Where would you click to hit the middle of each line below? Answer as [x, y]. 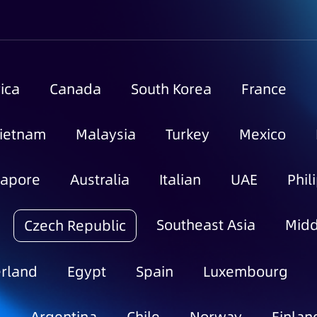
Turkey [188, 134]
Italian [180, 180]
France [264, 89]
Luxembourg [246, 272]
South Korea [171, 89]
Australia [100, 180]
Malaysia [106, 134]
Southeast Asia [206, 225]
